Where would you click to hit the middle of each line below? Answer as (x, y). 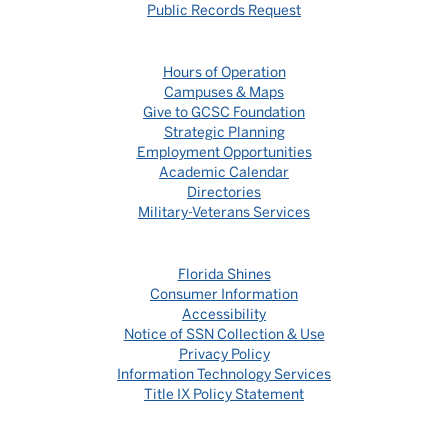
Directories (224, 192)
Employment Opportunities (224, 152)
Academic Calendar (224, 172)
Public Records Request (224, 10)
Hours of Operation (224, 72)
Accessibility (224, 314)
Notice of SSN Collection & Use (224, 334)
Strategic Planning (224, 132)
